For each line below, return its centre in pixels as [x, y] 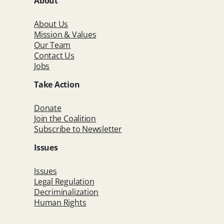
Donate [48, 108]
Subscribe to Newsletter [78, 129]
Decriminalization [66, 192]
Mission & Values [65, 34]
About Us [51, 24]
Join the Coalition [65, 118]
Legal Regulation [64, 181]
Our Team [52, 45]
